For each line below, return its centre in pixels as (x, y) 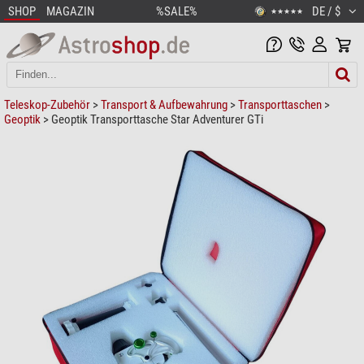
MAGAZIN (70, 11)
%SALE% (176, 11)
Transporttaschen (280, 104)
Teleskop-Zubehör (47, 104)
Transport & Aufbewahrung (164, 104)
